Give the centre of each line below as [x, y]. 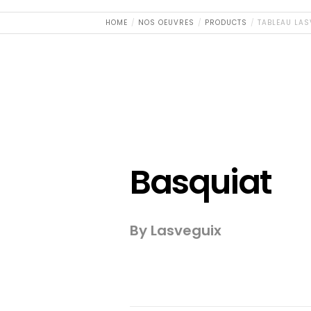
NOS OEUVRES [167, 23]
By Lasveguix [176, 230]
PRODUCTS [226, 23]
